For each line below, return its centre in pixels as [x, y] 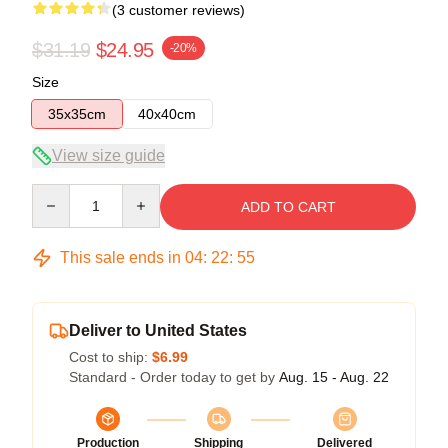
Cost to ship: [110, 356]
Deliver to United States [158, 330]
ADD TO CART [288, 206]
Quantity [57, 192]
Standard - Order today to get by [174, 376]
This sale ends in [120, 257]
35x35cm [77, 113]
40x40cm [167, 113]
